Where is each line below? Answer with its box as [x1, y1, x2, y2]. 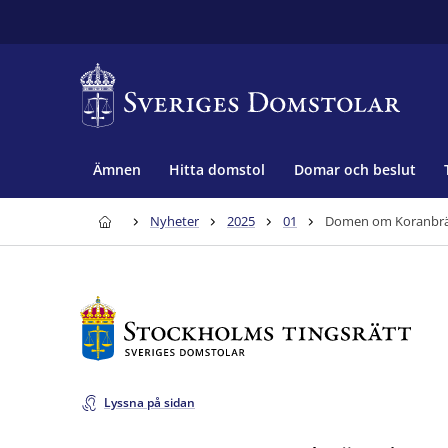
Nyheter [150, 212, 199, 230]
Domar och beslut [293, 159, 416, 179]
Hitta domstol [169, 159, 265, 179]
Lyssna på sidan [104, 394, 195, 411]
